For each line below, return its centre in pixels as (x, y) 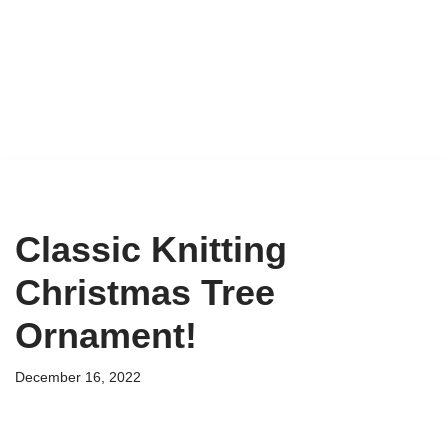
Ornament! (106, 335)
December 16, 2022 (78, 377)
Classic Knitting (151, 249)
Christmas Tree (145, 292)
